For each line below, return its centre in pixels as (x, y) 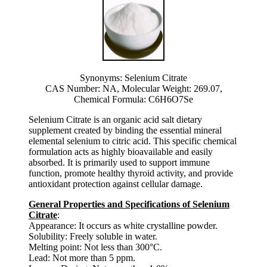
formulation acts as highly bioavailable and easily (121, 151)
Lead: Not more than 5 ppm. (82, 257)
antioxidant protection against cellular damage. (116, 184)
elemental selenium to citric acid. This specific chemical (133, 141)
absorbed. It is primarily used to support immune (119, 162)
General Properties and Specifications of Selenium (129, 204)
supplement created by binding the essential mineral (125, 130)
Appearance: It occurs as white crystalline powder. (123, 225)
